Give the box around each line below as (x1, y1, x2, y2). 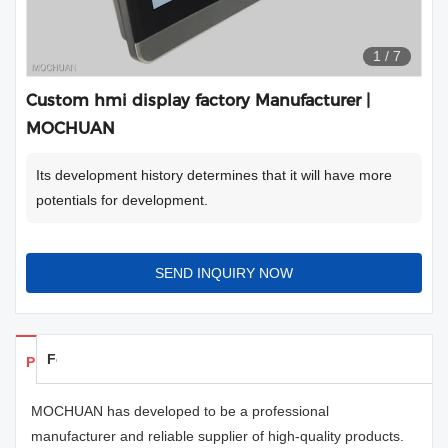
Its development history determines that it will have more (36, 167, 392, 183)
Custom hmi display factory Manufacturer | (26, 91, 370, 110)
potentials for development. (36, 192, 208, 208)
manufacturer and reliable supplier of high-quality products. (31, 428, 404, 444)
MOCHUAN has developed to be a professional (31, 403, 329, 419)
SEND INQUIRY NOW (155, 265, 293, 281)
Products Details (26, 354, 139, 370)
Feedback (47, 351, 114, 367)
